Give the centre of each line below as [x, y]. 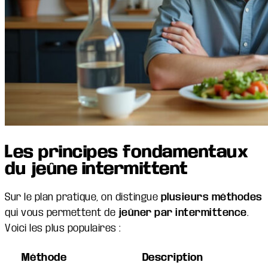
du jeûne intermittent [96, 168]
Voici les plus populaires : [63, 229]
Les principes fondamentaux [127, 151]
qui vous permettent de [60, 213]
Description [173, 258]
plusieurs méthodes [211, 197]
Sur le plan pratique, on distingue [83, 197]
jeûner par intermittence [181, 213]
